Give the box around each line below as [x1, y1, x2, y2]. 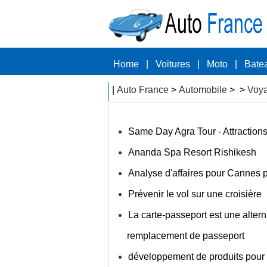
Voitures [156, 59, 190, 69]
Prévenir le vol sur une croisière [128, 189, 262, 199]
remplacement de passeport [127, 231, 244, 241]
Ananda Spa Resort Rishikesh [128, 147, 256, 157]
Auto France [117, 85, 169, 95]
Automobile [179, 85, 227, 95]
